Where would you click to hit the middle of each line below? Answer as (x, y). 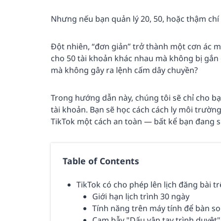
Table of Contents (101, 161)
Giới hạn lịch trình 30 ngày (141, 197)
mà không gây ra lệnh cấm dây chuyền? (124, 70)
